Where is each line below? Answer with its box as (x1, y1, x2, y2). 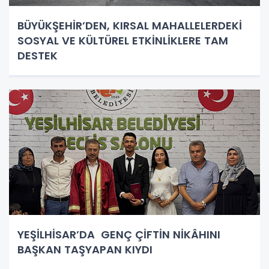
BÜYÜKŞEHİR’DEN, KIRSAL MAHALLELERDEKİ (17, 17, 242, 33)
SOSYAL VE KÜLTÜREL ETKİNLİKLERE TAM (17, 32, 228, 48)
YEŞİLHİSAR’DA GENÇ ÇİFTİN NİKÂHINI (17, 226, 220, 242)
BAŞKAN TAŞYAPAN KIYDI (17, 241, 153, 257)
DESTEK (17, 47, 58, 63)
